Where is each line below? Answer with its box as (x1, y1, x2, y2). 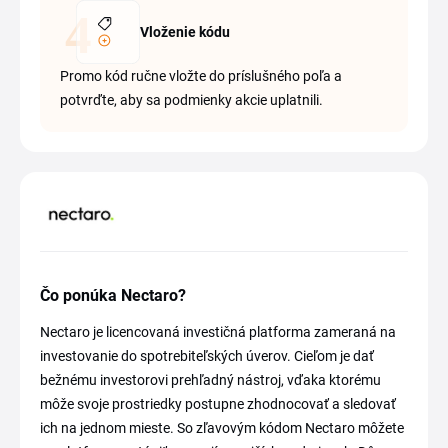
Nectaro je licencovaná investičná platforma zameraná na (40, 323, 396, 340)
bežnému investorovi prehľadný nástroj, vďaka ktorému (40, 371, 381, 388)
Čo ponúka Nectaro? (40, 285, 186, 305)
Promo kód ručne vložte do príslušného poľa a (60, 68, 342, 85)
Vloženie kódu (140, 24, 230, 41)
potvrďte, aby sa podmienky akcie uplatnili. (60, 92, 323, 109)
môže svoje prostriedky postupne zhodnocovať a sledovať (40, 395, 396, 412)
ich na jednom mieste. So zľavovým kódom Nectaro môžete (40, 419, 404, 436)
